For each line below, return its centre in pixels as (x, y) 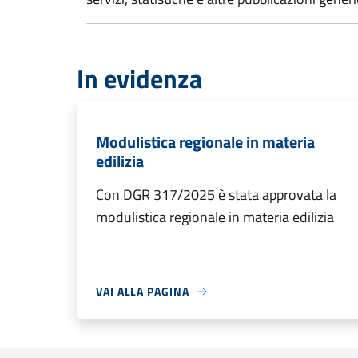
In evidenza (139, 78)
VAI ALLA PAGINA (143, 291)
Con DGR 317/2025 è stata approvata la (216, 195)
